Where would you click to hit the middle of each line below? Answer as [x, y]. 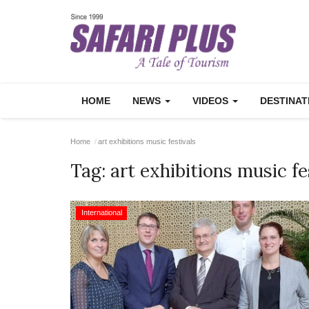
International [101, 212]
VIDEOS [212, 101]
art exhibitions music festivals [147, 141]
